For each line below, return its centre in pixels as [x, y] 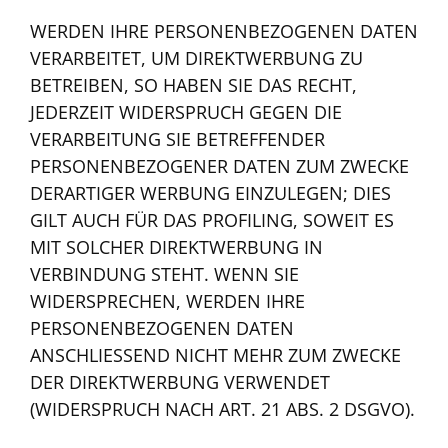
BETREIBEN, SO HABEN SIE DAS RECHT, [193, 85]
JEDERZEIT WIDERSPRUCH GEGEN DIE [186, 112]
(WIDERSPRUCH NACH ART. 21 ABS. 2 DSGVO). [222, 409]
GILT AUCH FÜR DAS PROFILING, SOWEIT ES [212, 220]
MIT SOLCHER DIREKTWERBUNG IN [176, 247]
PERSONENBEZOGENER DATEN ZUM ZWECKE [219, 166]
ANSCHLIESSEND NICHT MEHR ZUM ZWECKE [215, 355]
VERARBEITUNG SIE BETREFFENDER [177, 139]
